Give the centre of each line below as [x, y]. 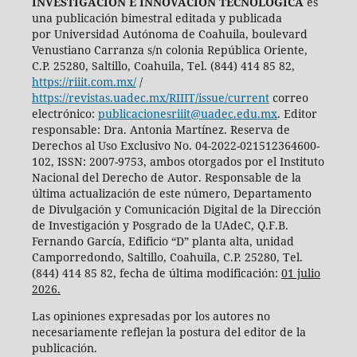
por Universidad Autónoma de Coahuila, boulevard [169, 34]
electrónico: [65, 114]
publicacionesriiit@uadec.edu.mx [187, 114]
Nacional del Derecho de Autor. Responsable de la [166, 178]
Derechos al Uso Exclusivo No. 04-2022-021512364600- [175, 146]
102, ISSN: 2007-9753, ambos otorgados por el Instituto [178, 162]
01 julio [300, 273]
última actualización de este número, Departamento [171, 194]
